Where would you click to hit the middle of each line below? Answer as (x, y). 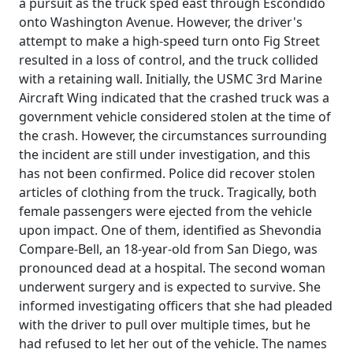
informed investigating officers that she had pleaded (176, 305)
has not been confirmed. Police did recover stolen (167, 173)
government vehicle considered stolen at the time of (175, 116)
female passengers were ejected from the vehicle (165, 211)
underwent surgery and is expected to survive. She (170, 286)
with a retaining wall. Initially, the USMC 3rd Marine (171, 78)
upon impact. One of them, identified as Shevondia (170, 230)
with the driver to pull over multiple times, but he (165, 324)
